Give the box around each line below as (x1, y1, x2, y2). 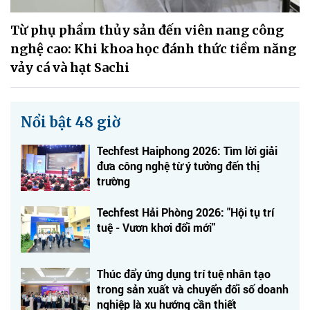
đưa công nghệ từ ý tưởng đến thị (97, 158, 259, 173)
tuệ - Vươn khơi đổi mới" (97, 219, 215, 235)
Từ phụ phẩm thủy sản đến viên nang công (10, 21, 284, 38)
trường (97, 173, 130, 188)
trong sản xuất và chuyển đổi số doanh (97, 281, 289, 296)
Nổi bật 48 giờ (21, 113, 120, 131)
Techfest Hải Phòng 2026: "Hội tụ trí (97, 204, 274, 219)
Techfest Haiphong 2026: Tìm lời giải (97, 143, 277, 158)
